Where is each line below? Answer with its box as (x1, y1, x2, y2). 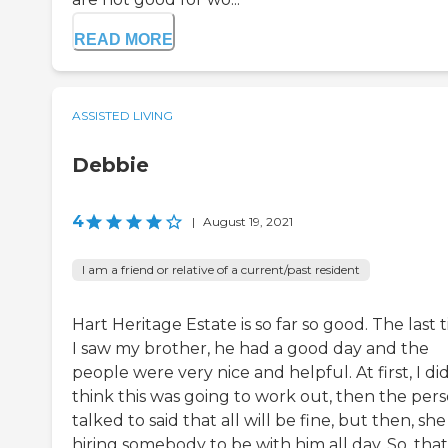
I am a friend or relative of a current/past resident (82, 262, 360, 278)
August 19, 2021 (203, 214, 293, 230)
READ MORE (74, 31, 173, 49)
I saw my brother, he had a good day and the (72, 339, 429, 359)
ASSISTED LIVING (72, 108, 173, 124)
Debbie (72, 153, 149, 178)
